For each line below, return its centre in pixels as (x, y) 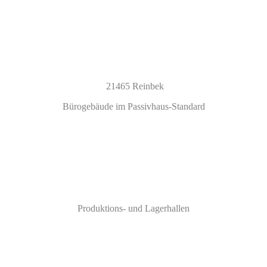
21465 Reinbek (135, 86)
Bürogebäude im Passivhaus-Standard (133, 106)
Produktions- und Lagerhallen (133, 208)
